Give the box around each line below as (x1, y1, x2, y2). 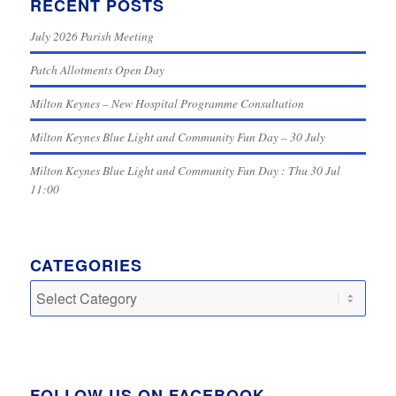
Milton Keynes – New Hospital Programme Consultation (29, 95, 304, 112)
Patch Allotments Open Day (29, 61, 164, 79)
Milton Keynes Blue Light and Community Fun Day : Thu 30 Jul (29, 162, 340, 179)
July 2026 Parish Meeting (29, 27, 154, 45)
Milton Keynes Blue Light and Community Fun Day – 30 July (29, 128, 325, 146)
